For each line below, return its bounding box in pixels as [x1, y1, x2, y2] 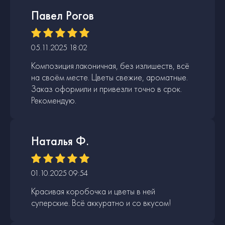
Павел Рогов [31, 7, 94, 23]
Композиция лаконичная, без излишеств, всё [31, 59, 189, 71]
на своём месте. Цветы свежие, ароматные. [31, 71, 188, 83]
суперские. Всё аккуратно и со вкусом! [31, 196, 171, 208]
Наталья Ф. [31, 133, 89, 149]
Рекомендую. [31, 94, 76, 106]
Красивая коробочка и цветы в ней [31, 185, 155, 197]
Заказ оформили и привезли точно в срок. [31, 82, 182, 94]
